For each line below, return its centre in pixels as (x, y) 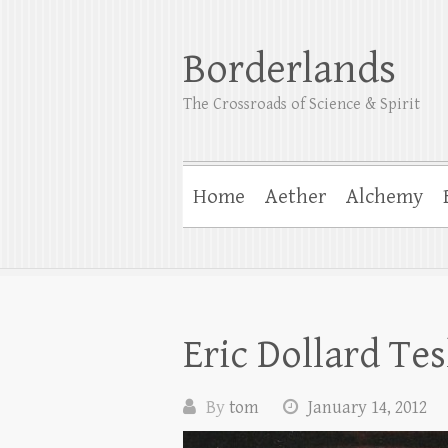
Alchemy (384, 197)
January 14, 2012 (367, 407)
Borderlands (289, 69)
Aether (295, 197)
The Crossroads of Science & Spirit (301, 104)
